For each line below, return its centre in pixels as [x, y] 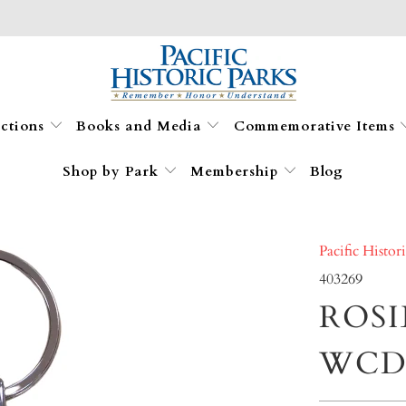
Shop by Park [112, 171]
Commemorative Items [316, 126]
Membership [237, 171]
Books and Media [141, 126]
